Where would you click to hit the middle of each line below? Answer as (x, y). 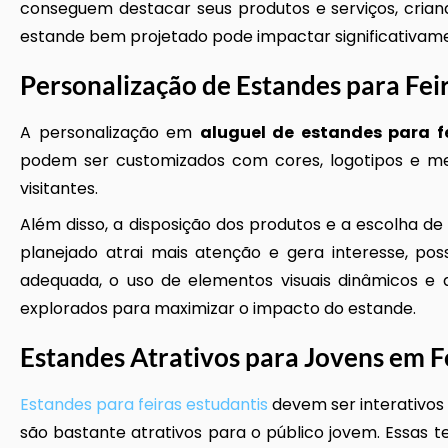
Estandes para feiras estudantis (144, 404)
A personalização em (110, 132)
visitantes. (59, 188)
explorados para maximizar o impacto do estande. (218, 308)
